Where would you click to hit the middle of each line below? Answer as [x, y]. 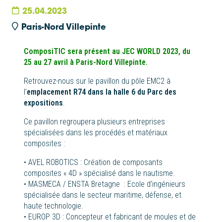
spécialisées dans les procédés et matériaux [96, 133]
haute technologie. [54, 206]
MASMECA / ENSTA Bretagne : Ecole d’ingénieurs [107, 184]
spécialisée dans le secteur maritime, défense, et [103, 195]
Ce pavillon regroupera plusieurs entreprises [94, 122]
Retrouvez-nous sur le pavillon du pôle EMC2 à [97, 81]
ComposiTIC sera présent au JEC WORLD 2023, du [107, 52]
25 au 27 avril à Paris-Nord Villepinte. [86, 62]
